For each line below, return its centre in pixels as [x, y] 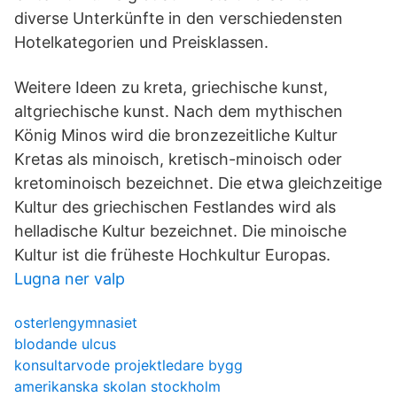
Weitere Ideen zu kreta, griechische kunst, [171, 87]
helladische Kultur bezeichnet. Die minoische [180, 231]
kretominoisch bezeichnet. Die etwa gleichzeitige [198, 183]
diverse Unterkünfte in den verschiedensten [179, 18]
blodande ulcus [65, 344]
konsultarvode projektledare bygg [128, 365]
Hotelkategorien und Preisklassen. [141, 42]
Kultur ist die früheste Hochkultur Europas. [172, 255]
